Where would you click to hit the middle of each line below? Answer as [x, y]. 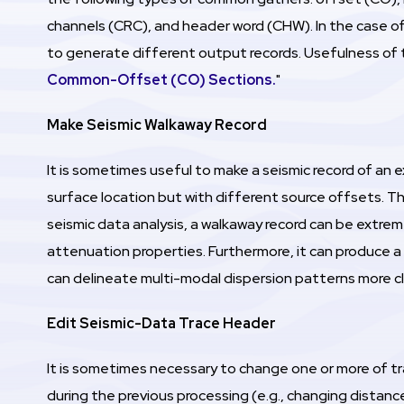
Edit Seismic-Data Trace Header [161, 323]
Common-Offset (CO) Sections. [161, 79]
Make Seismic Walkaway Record [157, 124]
